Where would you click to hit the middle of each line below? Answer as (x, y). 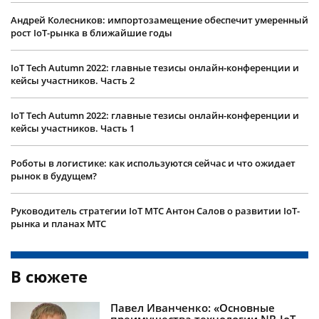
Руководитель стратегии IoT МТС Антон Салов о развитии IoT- (155, 211)
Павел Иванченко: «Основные (193, 308)
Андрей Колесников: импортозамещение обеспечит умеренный (159, 20)
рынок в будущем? (54, 176)
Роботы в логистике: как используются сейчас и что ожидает (153, 163)
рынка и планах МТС (58, 224)
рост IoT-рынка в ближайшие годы (91, 33)
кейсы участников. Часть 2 (73, 81)
